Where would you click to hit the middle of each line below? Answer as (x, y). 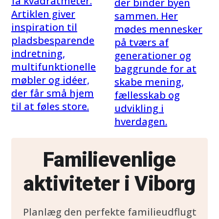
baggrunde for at (155, 69)
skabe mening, (149, 82)
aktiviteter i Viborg (109, 184)
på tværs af (142, 42)
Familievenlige (109, 160)
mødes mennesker (158, 29)
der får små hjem (53, 93)
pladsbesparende (53, 40)
